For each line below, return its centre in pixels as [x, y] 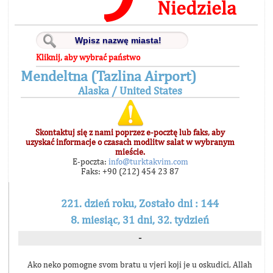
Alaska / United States [130, 90]
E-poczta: [89, 161]
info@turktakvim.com [147, 161]
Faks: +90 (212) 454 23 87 [130, 171]
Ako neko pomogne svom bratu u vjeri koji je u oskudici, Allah [140, 264]
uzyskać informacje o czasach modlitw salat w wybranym [130, 142]
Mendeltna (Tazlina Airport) [108, 76]
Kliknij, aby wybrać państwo [88, 57]
